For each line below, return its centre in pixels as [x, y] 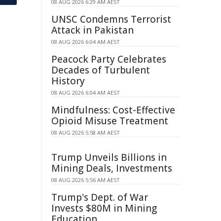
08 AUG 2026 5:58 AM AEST [86, 132]
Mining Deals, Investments [112, 168]
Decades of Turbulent [101, 70]
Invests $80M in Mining [104, 208]
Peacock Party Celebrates [109, 59]
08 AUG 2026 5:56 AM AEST [86, 180]
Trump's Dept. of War [100, 197]
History [68, 81]
